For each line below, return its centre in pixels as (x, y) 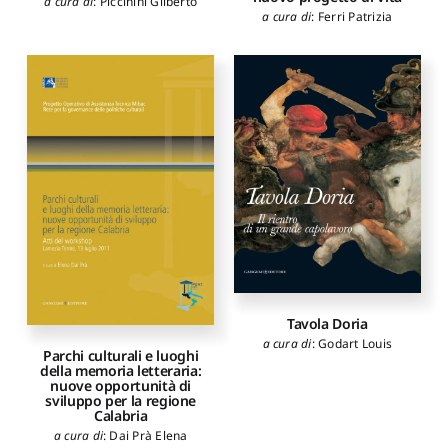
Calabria (121, 416)
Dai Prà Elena (148, 436)
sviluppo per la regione (121, 401)
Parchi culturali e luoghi (121, 356)
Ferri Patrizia (355, 16)
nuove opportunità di (121, 386)
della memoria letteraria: (121, 371)
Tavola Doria (327, 324)
